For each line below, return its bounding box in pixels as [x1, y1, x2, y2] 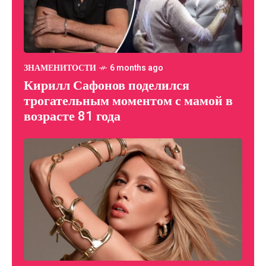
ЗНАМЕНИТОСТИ [24, 61, 96, 74]
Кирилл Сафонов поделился [24, 75, 189, 95]
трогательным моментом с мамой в [24, 91, 233, 110]
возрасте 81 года [24, 106, 121, 126]
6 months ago [110, 61, 163, 74]
